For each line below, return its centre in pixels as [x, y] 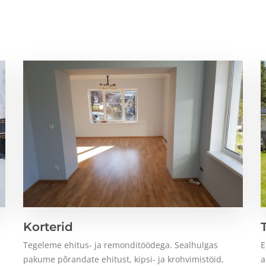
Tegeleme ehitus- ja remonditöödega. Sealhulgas [121, 245]
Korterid [48, 227]
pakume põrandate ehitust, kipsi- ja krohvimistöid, [123, 259]
